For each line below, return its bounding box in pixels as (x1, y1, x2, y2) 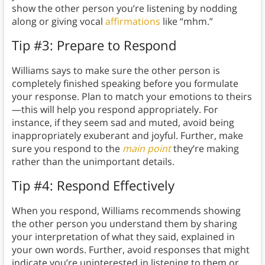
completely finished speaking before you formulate (11, 77, 238, 91)
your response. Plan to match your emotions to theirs (11, 90, 252, 104)
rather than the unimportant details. (11, 155, 174, 169)
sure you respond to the (11, 142, 122, 156)
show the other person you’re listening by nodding (11, 2, 237, 15)
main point (122, 142, 171, 156)
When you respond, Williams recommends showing (11, 204, 241, 218)
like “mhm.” (160, 15, 213, 28)
